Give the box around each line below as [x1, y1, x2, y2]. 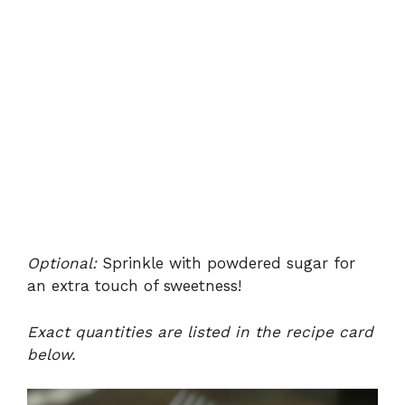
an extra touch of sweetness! [27, 277, 241, 296]
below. [27, 344, 76, 363]
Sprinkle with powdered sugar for [97, 254, 355, 273]
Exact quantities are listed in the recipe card [27, 322, 373, 341]
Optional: [27, 254, 97, 273]
